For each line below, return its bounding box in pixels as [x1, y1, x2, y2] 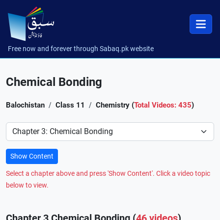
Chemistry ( [96, 101, 134, 110]
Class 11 [55, 101, 85, 110]
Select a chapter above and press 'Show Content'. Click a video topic [6, 169, 210, 178]
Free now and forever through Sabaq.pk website [8, 45, 154, 53]
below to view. [6, 181, 49, 190]
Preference [5, 123, 42, 132]
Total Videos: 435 [134, 101, 192, 110]
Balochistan [6, 101, 45, 110]
